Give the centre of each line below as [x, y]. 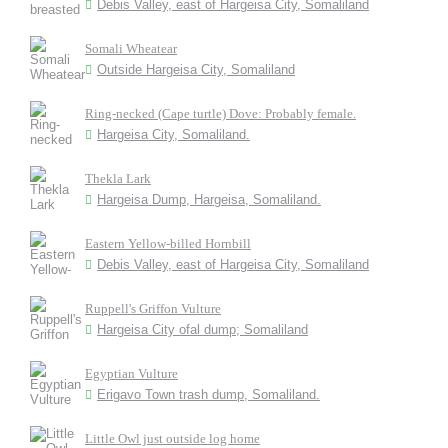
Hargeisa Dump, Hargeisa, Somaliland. [209, 199]
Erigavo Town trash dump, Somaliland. [208, 394]
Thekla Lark [118, 178]
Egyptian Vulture [131, 373]
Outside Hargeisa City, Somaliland [196, 69]
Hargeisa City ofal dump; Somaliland [202, 329]
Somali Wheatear [131, 48]
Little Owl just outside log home [172, 438]
